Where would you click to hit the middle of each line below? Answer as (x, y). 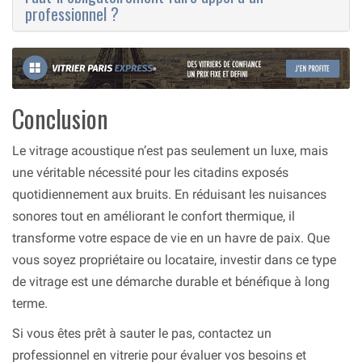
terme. (30, 304)
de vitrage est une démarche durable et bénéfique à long (171, 282)
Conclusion (60, 119)
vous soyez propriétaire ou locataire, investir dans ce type (174, 260)
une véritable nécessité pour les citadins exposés (150, 173)
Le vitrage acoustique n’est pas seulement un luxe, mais (170, 151)
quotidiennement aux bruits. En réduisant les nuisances (169, 195)
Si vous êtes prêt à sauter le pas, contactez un (142, 334)
